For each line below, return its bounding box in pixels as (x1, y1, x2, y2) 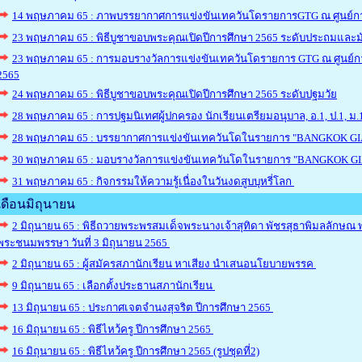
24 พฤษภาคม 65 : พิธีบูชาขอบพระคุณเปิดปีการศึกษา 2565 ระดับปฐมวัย (12, 88, 337, 100)
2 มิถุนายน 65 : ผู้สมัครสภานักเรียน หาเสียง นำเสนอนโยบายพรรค (12, 258, 316, 270)
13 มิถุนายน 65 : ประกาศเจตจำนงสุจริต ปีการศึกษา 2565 (12, 301, 273, 314)
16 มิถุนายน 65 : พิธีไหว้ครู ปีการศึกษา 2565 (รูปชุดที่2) (12, 345, 259, 357)
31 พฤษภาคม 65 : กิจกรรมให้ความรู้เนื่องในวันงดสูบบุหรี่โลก (12, 175, 294, 187)
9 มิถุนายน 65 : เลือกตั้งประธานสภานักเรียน (12, 280, 215, 292)
